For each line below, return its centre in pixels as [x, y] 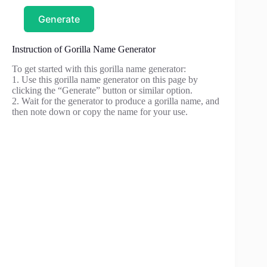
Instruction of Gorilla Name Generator [84, 49]
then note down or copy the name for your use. [100, 112]
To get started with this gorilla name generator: [99, 69]
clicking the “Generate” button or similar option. [102, 91]
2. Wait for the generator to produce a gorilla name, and [116, 101]
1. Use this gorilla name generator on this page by [105, 80]
